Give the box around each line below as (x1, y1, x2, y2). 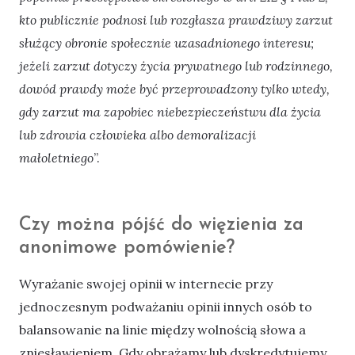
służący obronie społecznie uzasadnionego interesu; (19, 35, 314, 52)
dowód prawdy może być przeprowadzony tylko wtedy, (19, 81, 330, 97)
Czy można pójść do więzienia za (19, 216, 303, 235)
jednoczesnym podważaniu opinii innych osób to (19, 299, 312, 315)
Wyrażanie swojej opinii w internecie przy (19, 276, 273, 292)
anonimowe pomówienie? (19, 239, 235, 258)
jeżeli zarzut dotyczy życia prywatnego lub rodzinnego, (19, 58, 333, 74)
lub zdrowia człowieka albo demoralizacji (19, 127, 256, 143)
